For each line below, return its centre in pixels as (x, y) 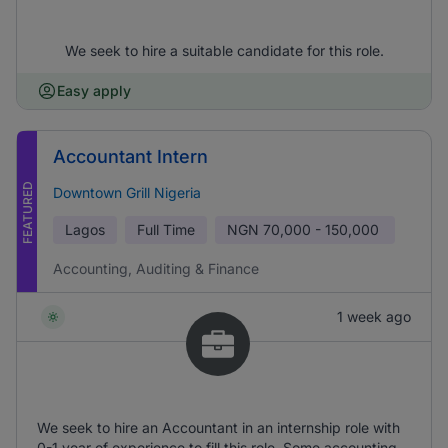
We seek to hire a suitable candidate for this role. (224, 50)
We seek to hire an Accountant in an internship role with (218, 427)
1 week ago (374, 316)
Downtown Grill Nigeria (127, 192)
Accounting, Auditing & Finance (156, 268)
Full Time (166, 229)
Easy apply (94, 90)
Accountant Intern (130, 156)
